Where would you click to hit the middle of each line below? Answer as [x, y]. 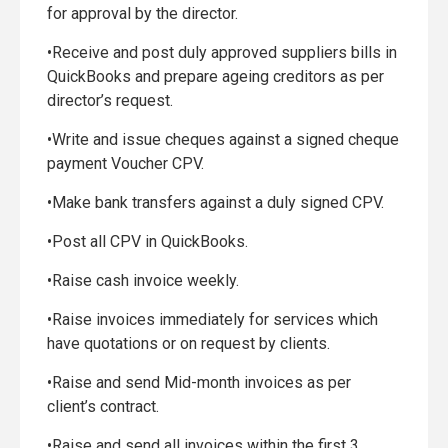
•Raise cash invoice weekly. [143, 280]
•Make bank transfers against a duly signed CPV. [215, 202]
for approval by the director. [142, 13]
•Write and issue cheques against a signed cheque [223, 139]
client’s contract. [103, 406]
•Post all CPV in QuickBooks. [147, 241]
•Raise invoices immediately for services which [212, 319]
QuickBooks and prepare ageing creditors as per [215, 76]
